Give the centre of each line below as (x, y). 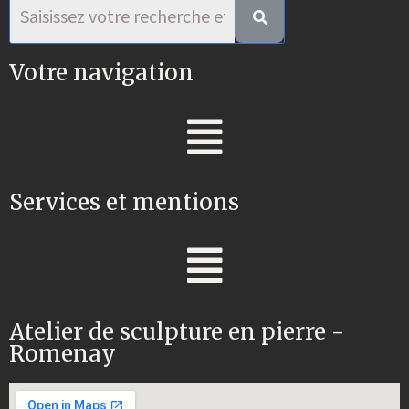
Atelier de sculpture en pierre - (177, 331)
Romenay (63, 353)
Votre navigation (101, 73)
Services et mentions (124, 202)
